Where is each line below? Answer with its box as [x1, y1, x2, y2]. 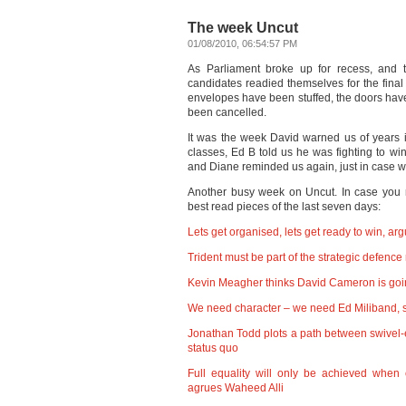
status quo [188, 342, 238, 354]
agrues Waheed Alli [188, 382, 284, 394]
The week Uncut [188, 20, 298, 35]
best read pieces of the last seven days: [188, 200, 381, 213]
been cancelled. [188, 106, 266, 119]
